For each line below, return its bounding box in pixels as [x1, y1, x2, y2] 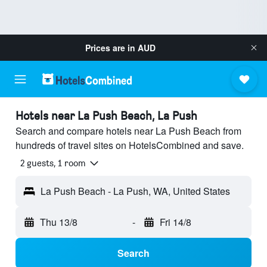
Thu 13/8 [40, 215, 77, 229]
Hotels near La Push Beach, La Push [15, 108, 197, 123]
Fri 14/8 [159, 215, 191, 229]
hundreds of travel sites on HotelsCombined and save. [15, 138, 244, 152]
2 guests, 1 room [20, 157, 86, 169]
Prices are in [85, 42, 138, 54]
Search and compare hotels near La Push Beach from [15, 124, 241, 138]
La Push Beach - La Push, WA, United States [41, 184, 230, 198]
